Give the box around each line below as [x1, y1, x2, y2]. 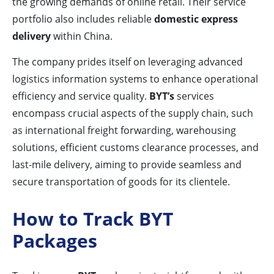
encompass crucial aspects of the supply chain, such [12, 106, 253, 120]
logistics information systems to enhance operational [12, 72, 258, 86]
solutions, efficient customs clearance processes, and [12, 141, 259, 155]
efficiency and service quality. [12, 89, 149, 103]
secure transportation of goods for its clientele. [12, 175, 230, 189]
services [174, 89, 214, 103]
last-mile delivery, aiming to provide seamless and [12, 158, 242, 172]
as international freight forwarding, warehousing [12, 124, 236, 138]
